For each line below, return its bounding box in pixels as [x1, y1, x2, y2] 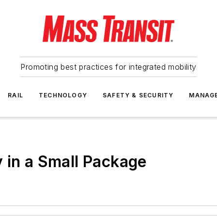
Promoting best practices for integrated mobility [20, 62, 197, 72]
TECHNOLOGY [39, 92, 87, 99]
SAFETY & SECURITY [103, 92, 174, 99]
